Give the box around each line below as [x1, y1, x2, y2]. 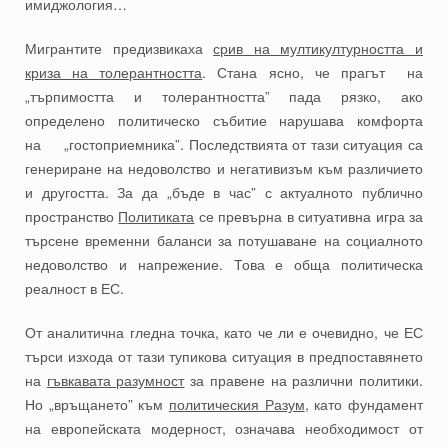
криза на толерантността [25, 62, 203, 83]
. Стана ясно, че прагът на [202, 62, 423, 83]
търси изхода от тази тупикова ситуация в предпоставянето [25, 346, 423, 367]
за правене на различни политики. [184, 370, 424, 391]
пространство [25, 206, 119, 227]
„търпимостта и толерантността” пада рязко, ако [25, 86, 423, 107]
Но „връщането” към [25, 394, 169, 415]
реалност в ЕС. [25, 278, 124, 299]
